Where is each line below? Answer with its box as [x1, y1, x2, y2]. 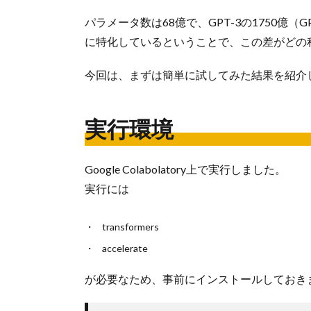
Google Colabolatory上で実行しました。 [85, 162, 286, 176]
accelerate [102, 242, 148, 255]
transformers [102, 221, 159, 233]
